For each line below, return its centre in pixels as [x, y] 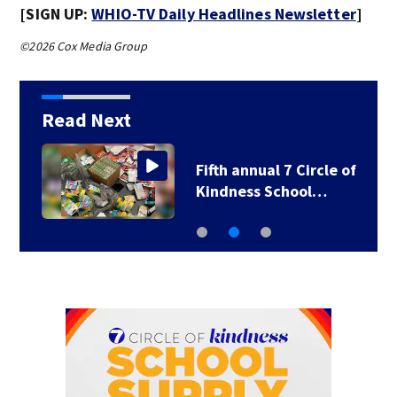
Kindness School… [261, 191]
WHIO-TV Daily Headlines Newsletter [224, 14]
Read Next [86, 120]
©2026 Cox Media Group [84, 46]
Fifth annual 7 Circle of [276, 170]
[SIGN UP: [56, 14]
